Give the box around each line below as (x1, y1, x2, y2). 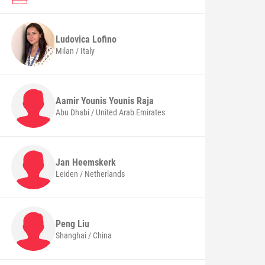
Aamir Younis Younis (56, 95, 137, 106)
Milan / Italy (56, 46, 95, 56)
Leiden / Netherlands (56, 169, 125, 179)
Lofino (92, 33, 117, 45)
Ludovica (56, 33, 93, 45)
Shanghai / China (56, 230, 112, 240)
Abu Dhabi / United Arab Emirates (56, 107, 166, 117)
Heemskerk (72, 156, 117, 168)
